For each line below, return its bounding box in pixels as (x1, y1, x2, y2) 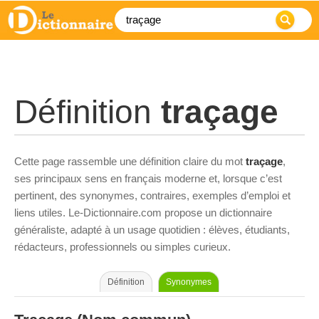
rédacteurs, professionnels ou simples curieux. (14, 241, 231, 253)
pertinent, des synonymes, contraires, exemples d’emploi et (14, 189, 291, 202)
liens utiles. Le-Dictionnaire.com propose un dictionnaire (14, 206, 272, 219)
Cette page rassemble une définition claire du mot (14, 155, 246, 167)
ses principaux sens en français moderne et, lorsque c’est (14, 172, 282, 184)
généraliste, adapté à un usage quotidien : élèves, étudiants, (14, 224, 290, 236)
